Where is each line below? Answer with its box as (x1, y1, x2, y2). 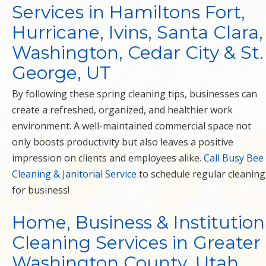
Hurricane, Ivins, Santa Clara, (12, 21, 263, 43)
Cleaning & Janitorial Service (12, 167, 137, 180)
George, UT (12, 61, 111, 84)
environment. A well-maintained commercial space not (12, 119, 251, 132)
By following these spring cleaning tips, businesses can (12, 87, 257, 100)
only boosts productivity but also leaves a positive (12, 135, 233, 148)
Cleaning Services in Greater (12, 231, 261, 254)
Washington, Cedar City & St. (12, 41, 264, 64)
